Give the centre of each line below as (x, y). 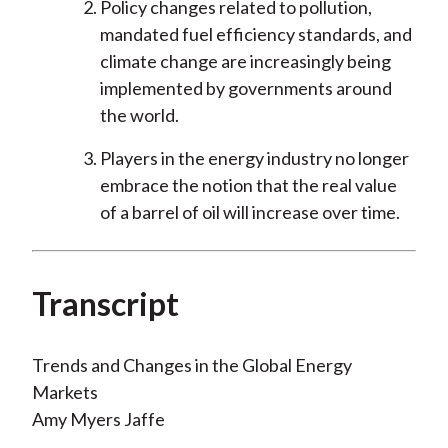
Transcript (105, 304)
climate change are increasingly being (245, 61)
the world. (139, 115)
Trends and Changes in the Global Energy (191, 365)
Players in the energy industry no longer (254, 158)
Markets (64, 392)
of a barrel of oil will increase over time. (249, 212)
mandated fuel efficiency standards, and (255, 34)
